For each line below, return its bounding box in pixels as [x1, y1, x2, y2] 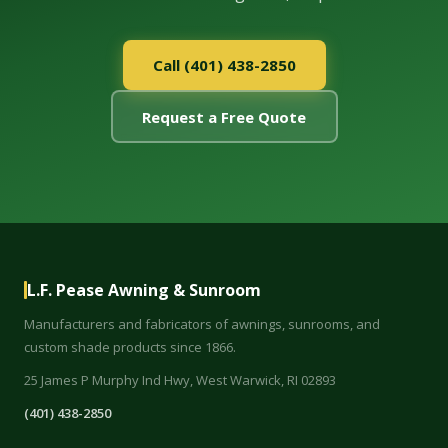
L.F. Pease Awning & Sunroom [27, 279, 261, 301]
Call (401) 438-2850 [152, 55, 296, 75]
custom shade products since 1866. [24, 338, 236, 356]
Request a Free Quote [142, 106, 306, 127]
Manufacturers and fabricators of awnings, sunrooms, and [24, 315, 380, 333]
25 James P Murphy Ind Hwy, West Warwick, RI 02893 [24, 371, 336, 389]
